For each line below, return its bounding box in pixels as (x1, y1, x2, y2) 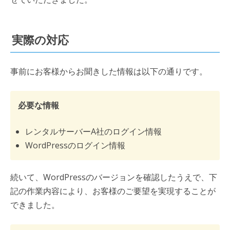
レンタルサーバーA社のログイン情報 (25, 125, 162, 137)
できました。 (10, 199, 60, 210)
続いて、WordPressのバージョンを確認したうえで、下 (10, 171, 217, 183)
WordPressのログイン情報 (25, 139, 125, 151)
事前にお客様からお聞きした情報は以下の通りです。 (10, 65, 207, 77)
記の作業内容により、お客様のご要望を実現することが (10, 185, 216, 197)
